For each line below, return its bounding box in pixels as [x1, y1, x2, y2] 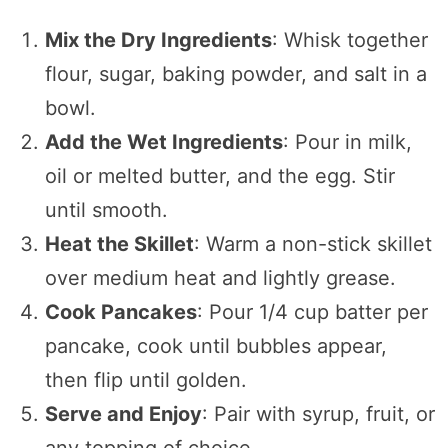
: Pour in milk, [282, 129, 412, 154]
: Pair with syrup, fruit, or [201, 401, 435, 426]
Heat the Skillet [44, 231, 194, 256]
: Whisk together [271, 27, 428, 52]
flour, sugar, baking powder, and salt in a [44, 61, 427, 86]
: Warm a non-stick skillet [193, 231, 432, 256]
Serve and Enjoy [44, 401, 202, 426]
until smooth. [44, 197, 168, 222]
